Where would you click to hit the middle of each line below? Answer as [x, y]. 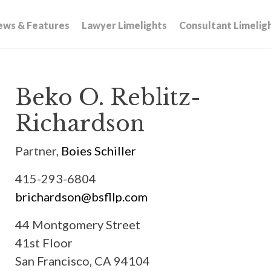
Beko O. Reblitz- [108, 98]
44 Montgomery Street [78, 224]
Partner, [38, 151]
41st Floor [44, 243]
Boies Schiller [99, 151]
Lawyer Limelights [124, 25]
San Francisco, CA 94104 [83, 261]
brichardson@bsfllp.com [82, 197]
